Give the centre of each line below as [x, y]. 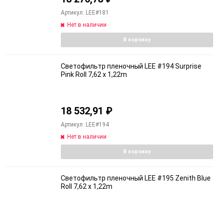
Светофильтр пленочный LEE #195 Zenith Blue [136, 178]
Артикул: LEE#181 [85, 12]
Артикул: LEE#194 [85, 125]
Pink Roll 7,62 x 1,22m [94, 74]
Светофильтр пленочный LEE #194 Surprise [131, 66]
